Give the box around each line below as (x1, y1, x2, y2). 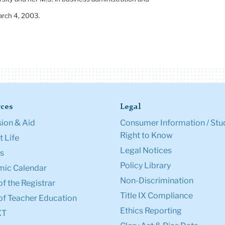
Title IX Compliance (120, 191, 193, 201)
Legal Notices (120, 146, 172, 156)
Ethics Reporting (120, 206, 182, 216)
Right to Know (120, 131, 173, 141)
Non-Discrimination (120, 176, 193, 186)
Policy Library (120, 161, 171, 171)
